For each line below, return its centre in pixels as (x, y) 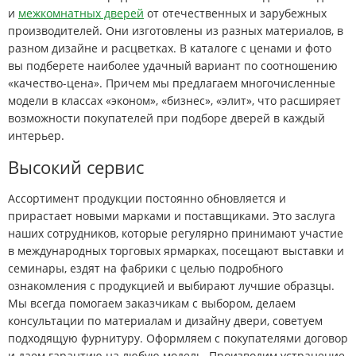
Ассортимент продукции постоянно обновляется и (147, 198)
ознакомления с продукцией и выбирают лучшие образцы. (171, 285)
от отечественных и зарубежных (235, 13)
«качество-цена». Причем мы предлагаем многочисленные (172, 83)
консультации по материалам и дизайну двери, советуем (165, 320)
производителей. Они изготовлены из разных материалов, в (176, 30)
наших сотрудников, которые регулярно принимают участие (176, 233)
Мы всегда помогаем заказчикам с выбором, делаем (152, 303)
